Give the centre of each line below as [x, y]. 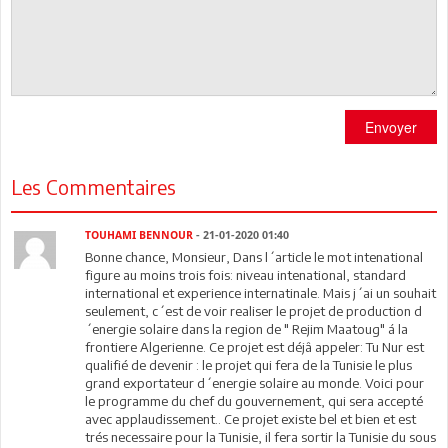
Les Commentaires [93, 186]
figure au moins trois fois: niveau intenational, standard [246, 274]
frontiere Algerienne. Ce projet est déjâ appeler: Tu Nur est [255, 346]
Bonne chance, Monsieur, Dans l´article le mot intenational [254, 256]
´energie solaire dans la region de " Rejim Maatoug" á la [247, 328]
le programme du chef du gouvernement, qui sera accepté [254, 400]
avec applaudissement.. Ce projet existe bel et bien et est [251, 418]
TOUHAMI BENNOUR [139, 235]
